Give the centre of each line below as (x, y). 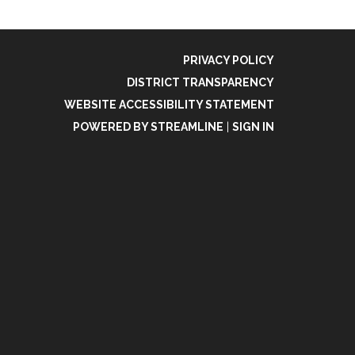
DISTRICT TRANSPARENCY (200, 82)
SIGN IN (253, 126)
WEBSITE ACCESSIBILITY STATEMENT (169, 104)
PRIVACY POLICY (229, 60)
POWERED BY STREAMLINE (148, 126)
